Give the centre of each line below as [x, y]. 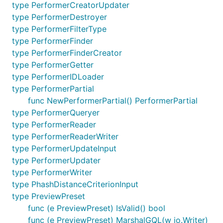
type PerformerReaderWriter [65, 136]
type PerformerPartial [53, 89]
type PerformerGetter [53, 65]
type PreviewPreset [49, 196]
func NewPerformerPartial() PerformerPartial [113, 101]
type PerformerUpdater [56, 160]
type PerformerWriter [52, 172]
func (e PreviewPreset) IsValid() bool [97, 208]
